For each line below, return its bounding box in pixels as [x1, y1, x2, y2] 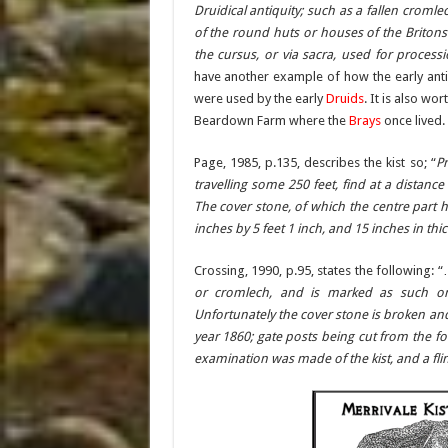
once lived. [380, 113, 445, 128]
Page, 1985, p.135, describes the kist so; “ [193, 155, 436, 170]
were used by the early [193, 91, 326, 106]
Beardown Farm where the [193, 113, 349, 128]
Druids [325, 91, 364, 106]
